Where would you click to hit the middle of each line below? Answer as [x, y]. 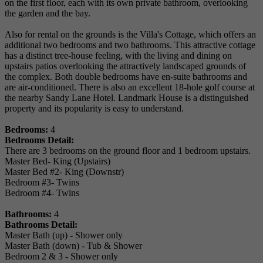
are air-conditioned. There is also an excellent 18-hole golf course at [130, 87]
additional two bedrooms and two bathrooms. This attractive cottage [130, 45]
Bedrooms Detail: [39, 140]
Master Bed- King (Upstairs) [58, 161]
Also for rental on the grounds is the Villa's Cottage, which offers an [130, 35]
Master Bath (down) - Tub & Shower [73, 246]
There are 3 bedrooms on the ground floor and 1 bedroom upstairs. [128, 151]
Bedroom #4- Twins [42, 193]
